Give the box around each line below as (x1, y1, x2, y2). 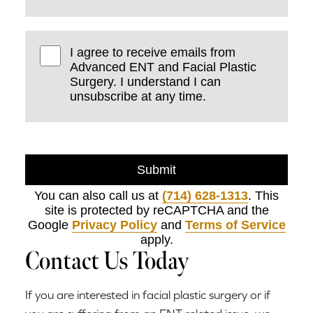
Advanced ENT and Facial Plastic (70, 59, 257, 74)
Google (27, 218, 72, 233)
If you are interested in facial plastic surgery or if (25, 288, 270, 303)
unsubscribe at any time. (70, 89, 207, 103)
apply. (140, 233, 173, 247)
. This (248, 189, 279, 203)
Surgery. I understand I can (70, 74, 221, 89)
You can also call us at (34, 189, 162, 203)
